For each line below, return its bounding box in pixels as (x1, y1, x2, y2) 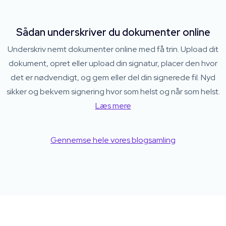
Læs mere (95, 100, 131, 111)
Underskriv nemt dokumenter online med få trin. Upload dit (8, 44, 218, 54)
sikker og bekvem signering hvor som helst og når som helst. (6, 86, 220, 97)
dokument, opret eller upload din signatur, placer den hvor (9, 58, 217, 69)
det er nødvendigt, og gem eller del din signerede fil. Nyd (11, 72, 215, 83)
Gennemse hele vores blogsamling (50, 135, 176, 145)
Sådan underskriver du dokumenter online (16, 26, 210, 39)
